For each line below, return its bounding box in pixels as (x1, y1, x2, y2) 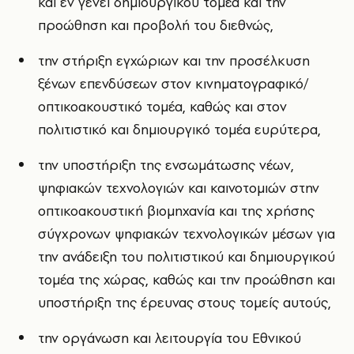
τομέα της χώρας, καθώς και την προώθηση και (38, 270, 335, 289)
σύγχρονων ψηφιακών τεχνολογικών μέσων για (38, 224, 335, 243)
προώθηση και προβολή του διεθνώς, (38, 16, 273, 35)
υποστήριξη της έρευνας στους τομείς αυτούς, (38, 293, 331, 312)
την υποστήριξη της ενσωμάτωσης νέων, (38, 156, 294, 175)
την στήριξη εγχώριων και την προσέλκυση (38, 51, 310, 70)
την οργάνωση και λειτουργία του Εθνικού (38, 329, 301, 348)
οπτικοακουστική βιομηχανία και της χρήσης (38, 201, 314, 220)
